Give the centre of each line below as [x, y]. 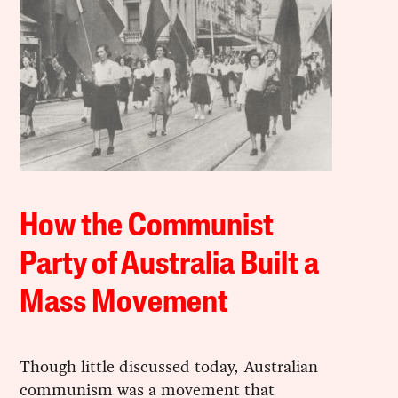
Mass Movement [124, 303]
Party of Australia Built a [170, 265]
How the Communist [147, 227]
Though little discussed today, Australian [169, 366]
